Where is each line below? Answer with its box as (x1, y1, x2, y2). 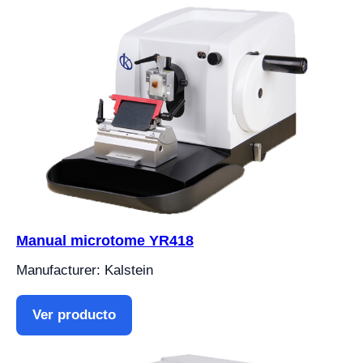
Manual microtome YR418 (16, 232, 194, 249)
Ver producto (32, 306, 116, 322)
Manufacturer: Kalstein (16, 262, 153, 278)
